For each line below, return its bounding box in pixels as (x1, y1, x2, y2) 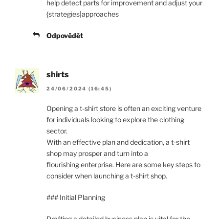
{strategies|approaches (46, 10, 119, 19)
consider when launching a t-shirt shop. (46, 171, 167, 180)
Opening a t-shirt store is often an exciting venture (46, 104, 201, 112)
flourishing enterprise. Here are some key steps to (46, 160, 200, 169)
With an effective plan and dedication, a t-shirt (46, 137, 190, 146)
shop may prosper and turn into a (46, 149, 148, 157)
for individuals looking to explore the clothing (46, 115, 184, 124)
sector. (46, 126, 67, 135)
